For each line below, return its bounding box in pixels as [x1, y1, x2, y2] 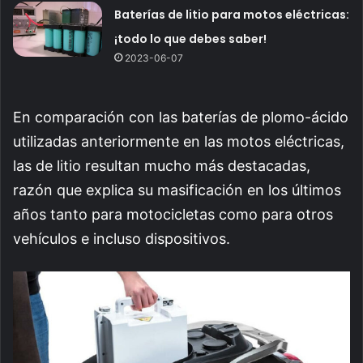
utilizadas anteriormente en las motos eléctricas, [13, 132, 344, 150]
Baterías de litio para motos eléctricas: [114, 6, 350, 23]
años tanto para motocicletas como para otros [13, 205, 333, 223]
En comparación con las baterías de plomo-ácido [13, 108, 348, 126]
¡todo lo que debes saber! [114, 30, 267, 47]
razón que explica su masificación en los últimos [13, 181, 341, 199]
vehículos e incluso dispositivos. [13, 229, 230, 247]
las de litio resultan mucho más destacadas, [13, 156, 310, 174]
